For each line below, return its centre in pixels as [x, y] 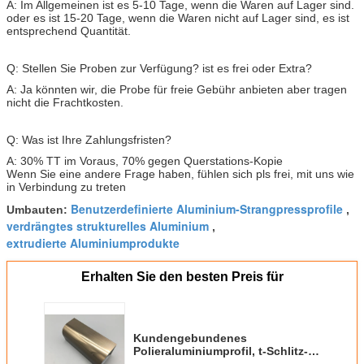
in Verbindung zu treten [66, 186]
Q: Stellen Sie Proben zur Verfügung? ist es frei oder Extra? [159, 68]
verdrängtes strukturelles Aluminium [108, 225]
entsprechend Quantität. [69, 30]
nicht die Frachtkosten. [65, 102]
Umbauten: [39, 209]
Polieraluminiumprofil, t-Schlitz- [221, 351]
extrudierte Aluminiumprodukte [93, 243]
